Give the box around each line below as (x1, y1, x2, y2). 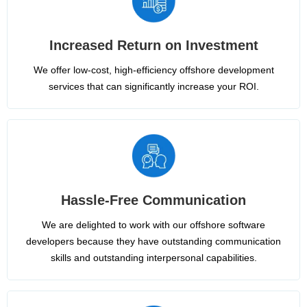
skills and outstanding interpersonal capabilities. (50, 251, 257, 263)
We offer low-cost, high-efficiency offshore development (33, 64, 274, 75)
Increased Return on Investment (49, 37, 258, 53)
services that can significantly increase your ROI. (48, 80, 259, 92)
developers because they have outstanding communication (26, 235, 281, 247)
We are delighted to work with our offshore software (42, 219, 265, 230)
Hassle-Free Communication (61, 192, 246, 208)
